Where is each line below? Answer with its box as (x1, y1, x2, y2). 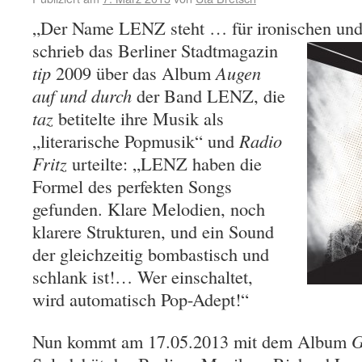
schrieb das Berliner (32, 38, 181, 62)
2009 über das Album (51, 61, 216, 85)
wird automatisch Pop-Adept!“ (32, 287, 249, 311)
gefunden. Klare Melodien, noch (32, 196, 265, 221)
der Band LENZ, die (132, 83, 285, 107)
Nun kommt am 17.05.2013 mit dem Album (32, 329, 351, 353)
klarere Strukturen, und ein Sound (32, 219, 274, 243)
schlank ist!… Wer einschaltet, (32, 264, 253, 288)
